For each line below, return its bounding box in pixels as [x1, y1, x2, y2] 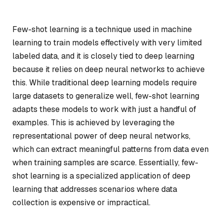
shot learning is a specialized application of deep [12, 171, 190, 181]
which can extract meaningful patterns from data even [12, 144, 209, 154]
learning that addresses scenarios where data [12, 184, 177, 194]
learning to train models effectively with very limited [12, 37, 202, 48]
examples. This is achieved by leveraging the [12, 117, 175, 128]
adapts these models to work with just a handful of [12, 104, 196, 114]
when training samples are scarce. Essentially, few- [12, 157, 198, 168]
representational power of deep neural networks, [12, 131, 190, 141]
